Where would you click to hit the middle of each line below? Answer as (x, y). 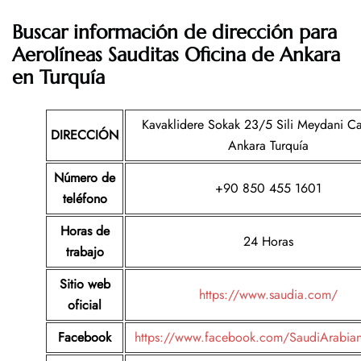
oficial (85, 305)
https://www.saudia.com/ (268, 295)
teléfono (85, 199)
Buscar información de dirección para (174, 33)
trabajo (85, 252)
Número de (85, 178)
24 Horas (268, 242)
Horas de (85, 231)
